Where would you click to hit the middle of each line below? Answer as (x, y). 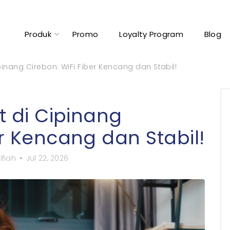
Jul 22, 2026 (47, 158)
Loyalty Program (151, 34)
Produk (38, 34)
